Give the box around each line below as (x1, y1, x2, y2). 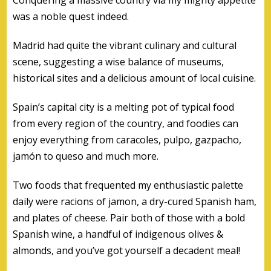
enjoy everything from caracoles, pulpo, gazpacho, (13, 132, 242, 146)
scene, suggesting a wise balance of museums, (13, 54, 224, 68)
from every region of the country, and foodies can (13, 116, 239, 130)
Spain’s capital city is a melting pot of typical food (13, 100, 235, 114)
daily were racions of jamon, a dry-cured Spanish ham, (13, 194, 257, 208)
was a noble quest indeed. (13, 9, 129, 23)
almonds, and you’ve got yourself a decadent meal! (13, 243, 241, 257)
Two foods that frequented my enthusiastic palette (13, 178, 244, 192)
